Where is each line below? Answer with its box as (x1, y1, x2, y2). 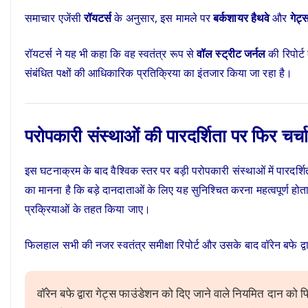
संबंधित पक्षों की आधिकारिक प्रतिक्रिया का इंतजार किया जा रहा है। (25, 65, 292, 80)
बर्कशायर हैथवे (213, 10, 270, 25)
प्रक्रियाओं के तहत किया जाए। (25, 201, 151, 217)
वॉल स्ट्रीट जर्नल (197, 46, 266, 61)
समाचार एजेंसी (25, 10, 84, 25)
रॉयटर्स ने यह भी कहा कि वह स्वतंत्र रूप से (25, 46, 197, 61)
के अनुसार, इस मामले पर (111, 10, 214, 25)
